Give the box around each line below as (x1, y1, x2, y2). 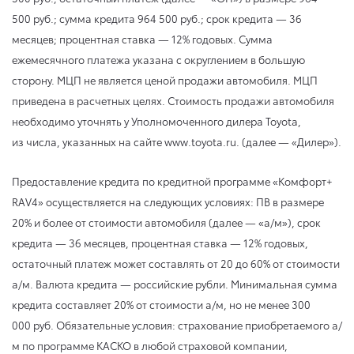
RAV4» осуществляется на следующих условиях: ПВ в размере (12, 194, 324, 209)
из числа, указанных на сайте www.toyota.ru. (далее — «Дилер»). (12, 134, 341, 149)
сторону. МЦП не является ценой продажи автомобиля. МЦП (12, 72, 318, 87)
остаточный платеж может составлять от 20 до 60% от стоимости (12, 255, 340, 270)
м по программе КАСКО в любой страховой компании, (12, 337, 288, 352)
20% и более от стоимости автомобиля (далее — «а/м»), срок (12, 214, 321, 229)
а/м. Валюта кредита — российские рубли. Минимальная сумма (12, 276, 337, 291)
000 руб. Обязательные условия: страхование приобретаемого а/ (12, 317, 342, 332)
